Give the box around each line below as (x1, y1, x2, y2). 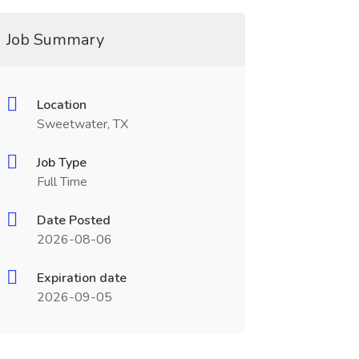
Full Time (36, 173, 87, 191)
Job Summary (6, 29, 104, 50)
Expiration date (36, 269, 127, 287)
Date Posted (36, 212, 111, 229)
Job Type (36, 154, 87, 171)
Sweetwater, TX (36, 115, 128, 133)
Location (36, 96, 87, 114)
